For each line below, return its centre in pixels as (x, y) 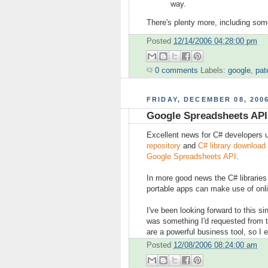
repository (164, 146)
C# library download (232, 146)
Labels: (214, 71)
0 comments (176, 71)
